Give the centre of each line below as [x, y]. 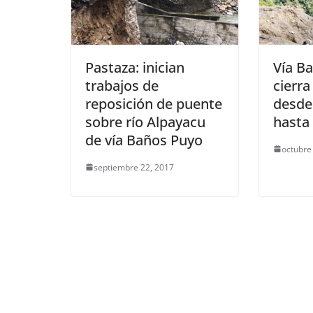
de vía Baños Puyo [144, 140]
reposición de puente [154, 103]
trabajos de [122, 85]
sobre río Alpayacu [145, 122]
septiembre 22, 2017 [134, 167]
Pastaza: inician [135, 67]
